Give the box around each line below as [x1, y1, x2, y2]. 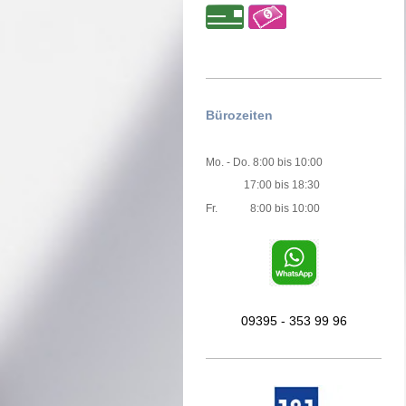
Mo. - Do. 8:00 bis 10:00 [206, 155, 323, 169]
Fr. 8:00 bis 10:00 [206, 201, 320, 215]
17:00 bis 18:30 [206, 179, 320, 192]
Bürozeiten [206, 108, 273, 123]
